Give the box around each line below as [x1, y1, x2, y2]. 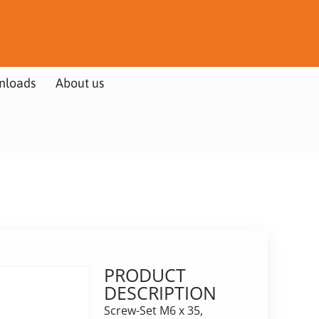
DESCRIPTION [103, 280, 216, 305]
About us [55, 75, 104, 90]
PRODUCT [103, 262, 186, 287]
